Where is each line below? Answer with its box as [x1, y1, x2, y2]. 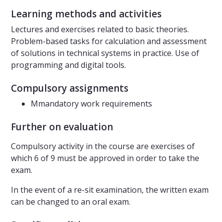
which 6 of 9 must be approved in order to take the [11, 153, 199, 164]
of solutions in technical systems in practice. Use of [11, 48, 199, 59]
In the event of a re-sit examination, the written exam [11, 184, 209, 196]
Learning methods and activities [11, 7, 162, 21]
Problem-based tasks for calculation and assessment [11, 36, 207, 47]
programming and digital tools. [11, 59, 126, 71]
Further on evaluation [11, 120, 113, 134]
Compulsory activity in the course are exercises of [11, 141, 195, 152]
